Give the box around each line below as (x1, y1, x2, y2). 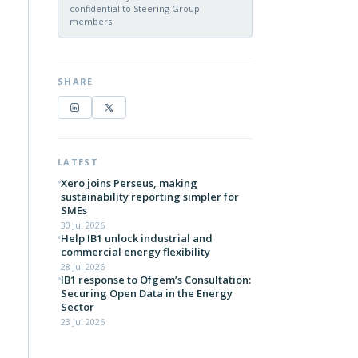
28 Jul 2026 (61, 261, 105, 272)
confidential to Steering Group (70, 2, 200, 14)
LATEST (58, 156, 98, 168)
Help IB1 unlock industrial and (61, 231, 213, 245)
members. (70, 15, 114, 27)
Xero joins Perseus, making (61, 176, 197, 190)
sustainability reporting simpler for (61, 189, 239, 204)
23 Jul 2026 (61, 316, 105, 328)
